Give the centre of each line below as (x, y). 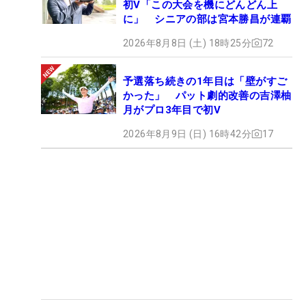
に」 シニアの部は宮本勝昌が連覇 (207, 19)
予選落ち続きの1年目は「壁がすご (205, 81)
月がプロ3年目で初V (172, 110)
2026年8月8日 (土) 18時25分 (187, 43)
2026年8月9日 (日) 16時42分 (187, 134)
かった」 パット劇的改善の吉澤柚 (207, 95)
